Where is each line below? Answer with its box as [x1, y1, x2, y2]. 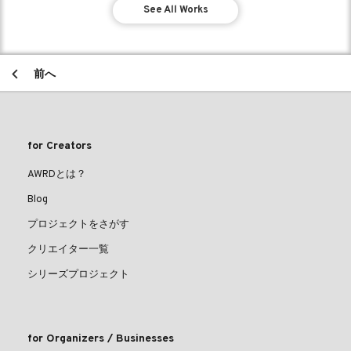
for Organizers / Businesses [27, 331, 174, 346]
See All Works [143, 3, 208, 16]
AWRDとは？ [27, 168, 86, 181]
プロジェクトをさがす [27, 218, 129, 231]
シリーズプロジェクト [27, 268, 129, 281]
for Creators [27, 139, 92, 153]
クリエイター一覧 [27, 243, 109, 256]
